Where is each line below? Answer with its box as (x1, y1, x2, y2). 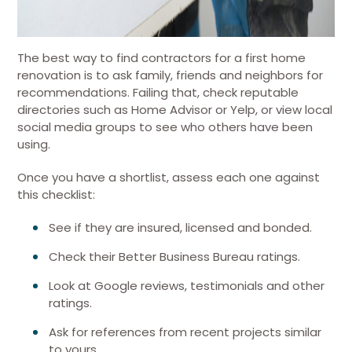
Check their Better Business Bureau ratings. (49, 248, 300, 265)
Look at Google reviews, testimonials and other (49, 277, 324, 294)
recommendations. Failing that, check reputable (17, 84, 299, 101)
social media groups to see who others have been (17, 119, 313, 135)
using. (17, 136, 50, 152)
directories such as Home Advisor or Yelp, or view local (17, 101, 332, 118)
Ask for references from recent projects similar (49, 324, 321, 340)
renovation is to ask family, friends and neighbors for (17, 67, 323, 83)
